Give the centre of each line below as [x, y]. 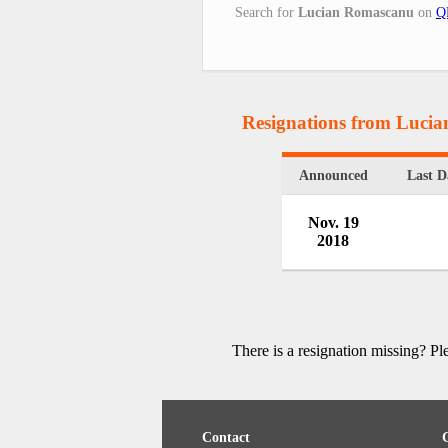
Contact [226, 438]
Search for [266, 12]
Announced [333, 176]
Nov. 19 [333, 223]
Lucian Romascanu [356, 12]
